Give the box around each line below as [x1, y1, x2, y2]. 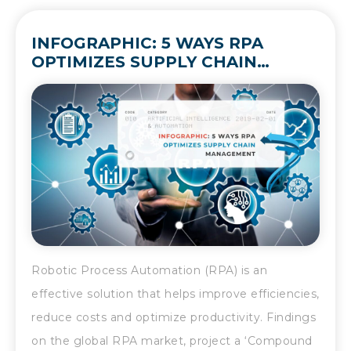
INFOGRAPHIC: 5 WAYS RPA [31, 34, 263, 53]
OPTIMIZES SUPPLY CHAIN [31, 52, 257, 72]
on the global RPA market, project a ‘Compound [31, 334, 313, 349]
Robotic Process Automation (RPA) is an [31, 263, 267, 278]
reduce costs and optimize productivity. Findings [31, 310, 316, 325]
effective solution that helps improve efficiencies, [31, 287, 320, 302]
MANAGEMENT [31, 71, 158, 91]
